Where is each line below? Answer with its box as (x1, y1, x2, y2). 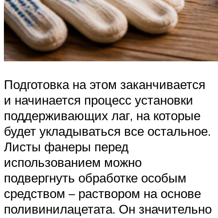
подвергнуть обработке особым (4, 170, 186, 186)
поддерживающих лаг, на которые (4, 108, 200, 124)
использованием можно (4, 154, 142, 170)
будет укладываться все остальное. (4, 123, 211, 139)
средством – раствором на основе (4, 185, 201, 201)
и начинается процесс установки (4, 92, 193, 108)
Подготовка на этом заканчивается (4, 76, 205, 92)
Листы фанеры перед (4, 139, 128, 155)
